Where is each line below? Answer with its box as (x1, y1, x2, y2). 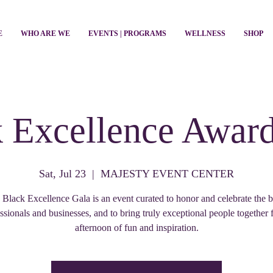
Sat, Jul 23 (39, 168, 86, 180)
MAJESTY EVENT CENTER (101, 168, 234, 180)
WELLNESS (184, 29, 225, 38)
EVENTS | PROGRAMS (88, 29, 166, 38)
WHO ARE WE (20, 29, 70, 38)
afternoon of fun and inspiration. (74, 222, 199, 233)
